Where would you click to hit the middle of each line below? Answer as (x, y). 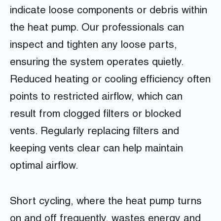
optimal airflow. (44, 167)
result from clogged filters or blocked (95, 115)
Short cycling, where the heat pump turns (106, 202)
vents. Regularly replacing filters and (94, 132)
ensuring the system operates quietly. (97, 63)
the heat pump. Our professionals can (97, 29)
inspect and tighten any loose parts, (93, 46)
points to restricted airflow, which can (96, 98)
